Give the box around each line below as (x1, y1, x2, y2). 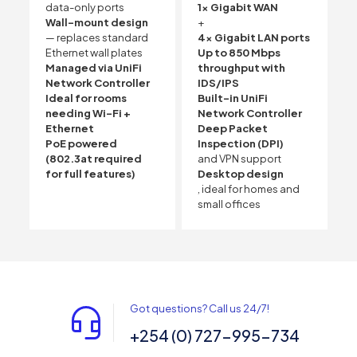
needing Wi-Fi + (45, 107, 131, 120)
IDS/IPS (197, 76, 239, 90)
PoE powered (45, 137, 117, 151)
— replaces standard (45, 31, 148, 45)
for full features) (45, 167, 135, 181)
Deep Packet (197, 122, 268, 135)
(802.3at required (45, 152, 142, 166)
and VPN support (197, 152, 281, 166)
